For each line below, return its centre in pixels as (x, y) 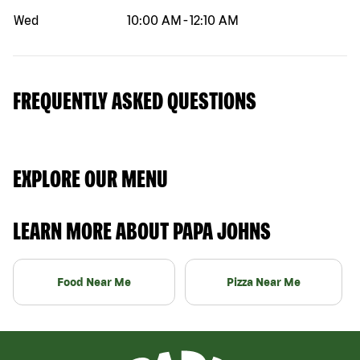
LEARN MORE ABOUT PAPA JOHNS (142, 230)
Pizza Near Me (264, 282)
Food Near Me (94, 282)
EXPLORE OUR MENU (90, 178)
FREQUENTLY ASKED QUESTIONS (135, 100)
